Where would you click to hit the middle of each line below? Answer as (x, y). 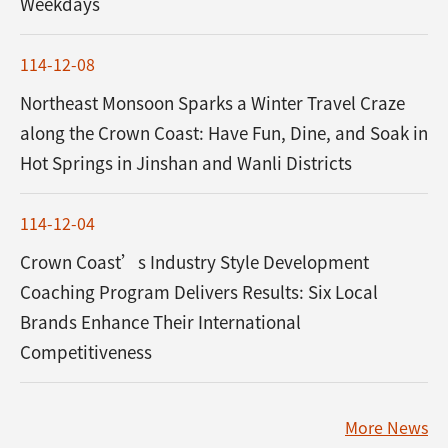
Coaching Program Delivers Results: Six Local (199, 291)
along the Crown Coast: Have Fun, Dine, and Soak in (224, 132)
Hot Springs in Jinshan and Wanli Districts (186, 162)
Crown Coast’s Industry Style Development (194, 261)
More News (386, 427)
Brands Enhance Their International (160, 321)
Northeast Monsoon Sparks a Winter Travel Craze (212, 102)
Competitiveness (86, 351)
